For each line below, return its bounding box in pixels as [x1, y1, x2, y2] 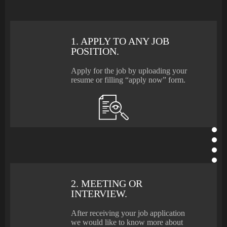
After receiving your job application [71, 208, 185, 217]
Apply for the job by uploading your [71, 66, 187, 75]
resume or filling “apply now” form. [71, 75, 185, 84]
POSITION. [71, 45, 119, 57]
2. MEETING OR [71, 177, 142, 189]
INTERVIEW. [71, 187, 127, 199]
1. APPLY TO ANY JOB [71, 35, 169, 47]
